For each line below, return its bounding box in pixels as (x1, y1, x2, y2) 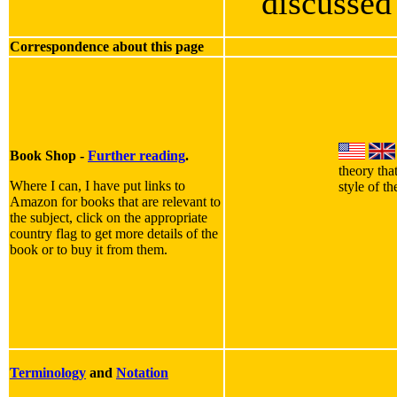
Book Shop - (10, 148, 88, 164)
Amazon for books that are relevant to (10, 194, 221, 210)
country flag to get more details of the (10, 226, 218, 242)
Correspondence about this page (10, 39, 204, 55)
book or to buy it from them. (10, 242, 167, 258)
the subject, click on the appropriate (10, 210, 207, 226)
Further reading (88, 148, 185, 164)
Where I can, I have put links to (10, 178, 185, 194)
